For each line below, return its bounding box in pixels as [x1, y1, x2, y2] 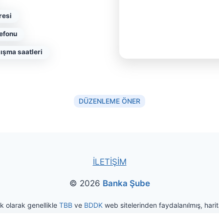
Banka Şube [102, 178, 150, 188]
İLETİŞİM [92, 157, 127, 167]
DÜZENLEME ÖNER [79, 96, 140, 105]
